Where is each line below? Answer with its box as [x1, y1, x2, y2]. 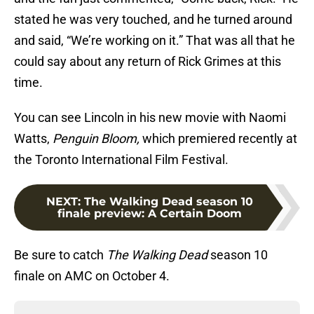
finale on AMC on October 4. [14, 268, 170, 284]
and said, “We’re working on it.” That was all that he [14, 33, 295, 48]
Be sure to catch [14, 247, 107, 263]
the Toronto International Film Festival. [14, 152, 228, 168]
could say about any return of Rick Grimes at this [14, 54, 281, 69]
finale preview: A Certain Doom [57, 207, 242, 221]
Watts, [14, 131, 50, 146]
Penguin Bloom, [50, 131, 139, 146]
